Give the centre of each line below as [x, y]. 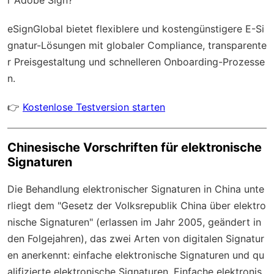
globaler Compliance [154, 45]
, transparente [235, 45]
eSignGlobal [35, 28]
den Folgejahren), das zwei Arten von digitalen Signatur [136, 238]
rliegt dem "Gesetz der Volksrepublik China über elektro [137, 205]
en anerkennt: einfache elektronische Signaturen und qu [136, 255]
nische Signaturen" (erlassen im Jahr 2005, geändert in [134, 222]
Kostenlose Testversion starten [94, 107]
